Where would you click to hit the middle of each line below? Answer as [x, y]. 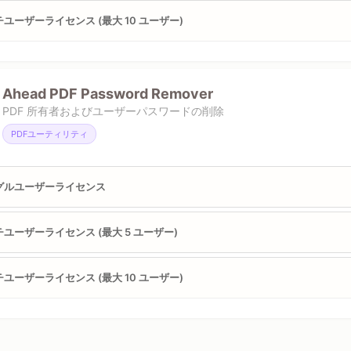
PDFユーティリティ [49, 134]
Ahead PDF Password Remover [108, 94]
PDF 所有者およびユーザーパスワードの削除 [113, 111]
